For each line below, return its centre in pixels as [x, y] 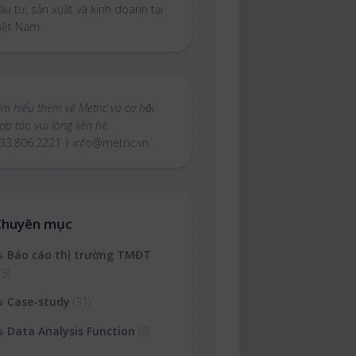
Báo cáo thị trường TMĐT [79, 255]
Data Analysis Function [71, 331]
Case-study [39, 302]
